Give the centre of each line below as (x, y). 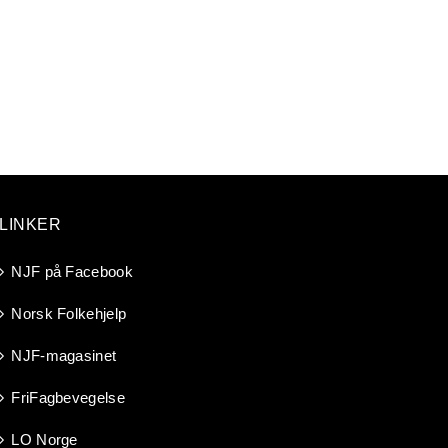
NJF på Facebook (72, 271)
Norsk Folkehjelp (69, 313)
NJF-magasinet (64, 355)
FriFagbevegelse (68, 397)
